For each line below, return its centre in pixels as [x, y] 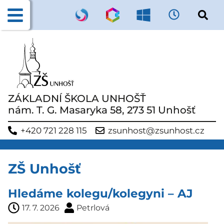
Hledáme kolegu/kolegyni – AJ [100, 193]
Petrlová [93, 207]
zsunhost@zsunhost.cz [156, 131]
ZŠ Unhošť [44, 169]
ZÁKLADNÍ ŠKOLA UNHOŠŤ [77, 98]
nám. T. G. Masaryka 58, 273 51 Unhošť [102, 110]
